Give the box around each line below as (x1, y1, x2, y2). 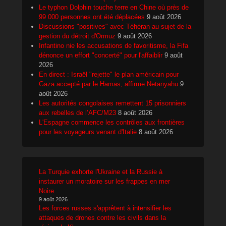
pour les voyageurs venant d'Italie (39, 128, 137, 136)
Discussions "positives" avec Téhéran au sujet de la (39, 22, 191, 30)
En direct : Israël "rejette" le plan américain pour (39, 70, 179, 78)
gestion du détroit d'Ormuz (39, 32, 116, 40)
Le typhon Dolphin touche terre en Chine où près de (39, 3, 189, 11)
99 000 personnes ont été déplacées (39, 13, 145, 21)
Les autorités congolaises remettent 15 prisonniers (39, 99, 186, 107)
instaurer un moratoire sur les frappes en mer (39, 177, 170, 185)
